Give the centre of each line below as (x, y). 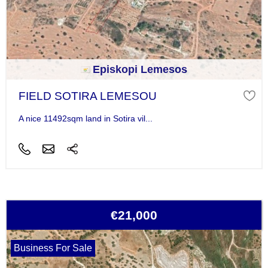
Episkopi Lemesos (140, 69)
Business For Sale (53, 248)
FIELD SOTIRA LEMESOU (87, 96)
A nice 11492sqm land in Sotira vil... (85, 119)
